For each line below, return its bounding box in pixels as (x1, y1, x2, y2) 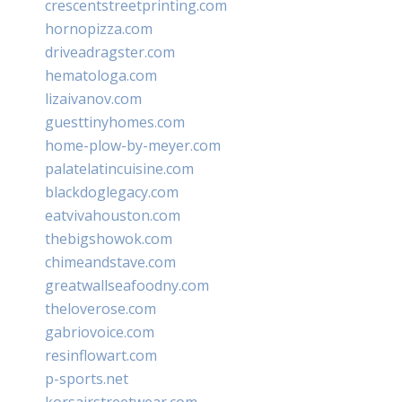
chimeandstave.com (45, 251, 176, 272)
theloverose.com (45, 298, 156, 319)
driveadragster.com (45, 41, 175, 62)
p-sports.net (45, 368, 128, 389)
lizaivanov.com (45, 88, 142, 109)
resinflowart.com (45, 345, 157, 365)
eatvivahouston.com (45, 205, 180, 225)
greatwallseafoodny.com (45, 275, 209, 295)
